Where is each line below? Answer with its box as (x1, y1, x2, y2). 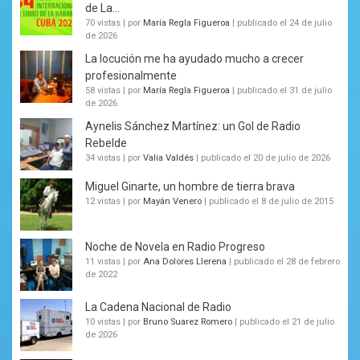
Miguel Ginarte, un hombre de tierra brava (85, 180, 295, 194)
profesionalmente (85, 69, 177, 83)
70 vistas (85, 18, 121, 29)
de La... (85, 2, 120, 15)
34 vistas (85, 153, 121, 164)
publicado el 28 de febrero (234, 256, 340, 268)
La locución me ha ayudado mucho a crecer (85, 52, 304, 66)
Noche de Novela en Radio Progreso (85, 240, 265, 254)
